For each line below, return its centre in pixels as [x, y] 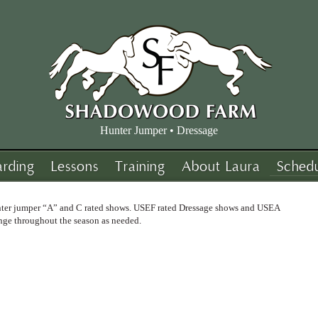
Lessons [75, 167]
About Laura [221, 167]
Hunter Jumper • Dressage [159, 130]
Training [140, 167]
